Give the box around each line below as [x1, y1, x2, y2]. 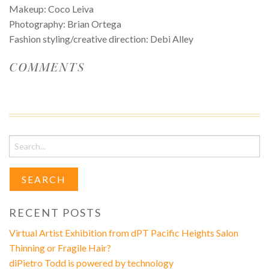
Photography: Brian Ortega [8, 18, 121, 30]
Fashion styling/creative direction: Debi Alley [8, 33, 193, 45]
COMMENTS [8, 59, 85, 76]
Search [8, 136, 34, 147]
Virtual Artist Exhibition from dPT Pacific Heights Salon [8, 227, 238, 239]
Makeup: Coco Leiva [8, 3, 94, 15]
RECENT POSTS [8, 206, 101, 220]
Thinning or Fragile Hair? [8, 242, 111, 254]
